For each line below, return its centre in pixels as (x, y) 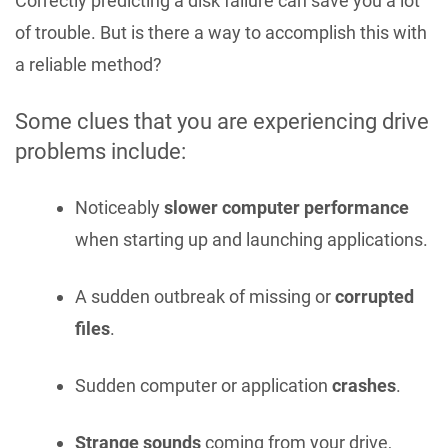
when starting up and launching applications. (251, 239)
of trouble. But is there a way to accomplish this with (221, 32)
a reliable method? (88, 64)
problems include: (100, 151)
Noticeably (119, 207)
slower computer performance (286, 207)
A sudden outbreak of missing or (205, 296)
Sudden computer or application (203, 385)
